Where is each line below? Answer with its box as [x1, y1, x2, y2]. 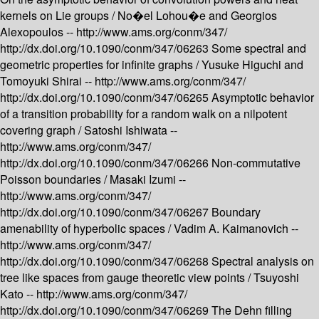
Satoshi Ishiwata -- [84, 122, 177, 139]
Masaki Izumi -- [110, 171, 186, 188]
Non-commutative [211, 155, 300, 172]
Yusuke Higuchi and [202, 56, 303, 73]
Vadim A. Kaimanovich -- [174, 220, 298, 237]
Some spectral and [211, 40, 306, 57]
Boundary [211, 204, 261, 221]
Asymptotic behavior [211, 89, 314, 106]
